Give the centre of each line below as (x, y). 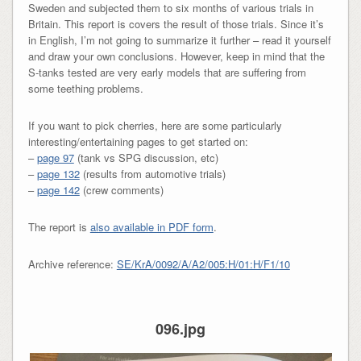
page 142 (58, 190)
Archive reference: (72, 264)
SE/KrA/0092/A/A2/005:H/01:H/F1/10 (203, 264)
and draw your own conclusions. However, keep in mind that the (176, 56)
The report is (59, 227)
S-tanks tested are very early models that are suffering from (167, 73)
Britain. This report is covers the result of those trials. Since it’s (176, 24)
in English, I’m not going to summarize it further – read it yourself (179, 40)
